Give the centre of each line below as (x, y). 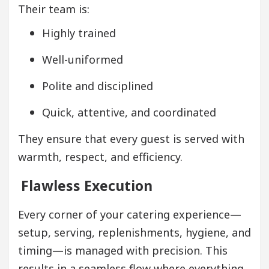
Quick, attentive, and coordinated (129, 112)
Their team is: (54, 9)
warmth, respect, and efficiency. (100, 156)
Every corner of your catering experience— (130, 214)
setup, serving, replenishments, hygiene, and (134, 232)
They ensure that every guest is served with (131, 138)
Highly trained (79, 33)
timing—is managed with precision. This (123, 250)
